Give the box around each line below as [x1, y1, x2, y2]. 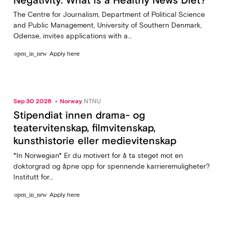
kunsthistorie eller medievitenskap [13, 134, 176, 147]
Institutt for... [13, 172, 54, 181]
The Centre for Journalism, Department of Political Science [13, 10, 205, 18]
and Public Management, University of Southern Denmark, [13, 20, 202, 29]
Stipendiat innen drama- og [13, 109, 145, 122]
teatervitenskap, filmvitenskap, [13, 122, 155, 134]
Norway [60, 98, 84, 105]
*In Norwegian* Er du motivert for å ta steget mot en [13, 151, 183, 159]
